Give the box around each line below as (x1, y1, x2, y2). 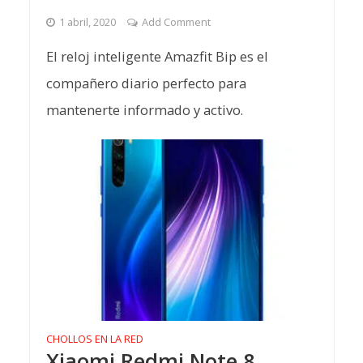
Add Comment (141, 15, 211, 30)
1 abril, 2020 (58, 15, 116, 30)
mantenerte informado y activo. (45, 100, 243, 120)
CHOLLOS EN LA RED (45, 331, 143, 346)
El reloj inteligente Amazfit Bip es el (45, 47, 268, 66)
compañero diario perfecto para (45, 74, 246, 93)
